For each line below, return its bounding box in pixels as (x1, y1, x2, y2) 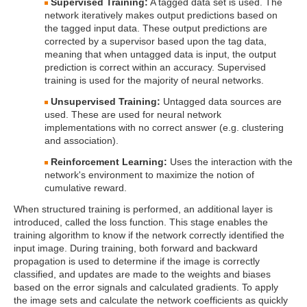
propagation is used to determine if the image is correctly (14, 256, 260, 267)
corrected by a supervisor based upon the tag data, (45, 36, 267, 47)
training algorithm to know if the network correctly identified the (14, 230, 284, 241)
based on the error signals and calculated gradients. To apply (14, 282, 278, 293)
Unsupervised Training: (51, 96, 160, 107)
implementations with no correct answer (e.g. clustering (45, 122, 284, 133)
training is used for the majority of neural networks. (45, 75, 264, 86)
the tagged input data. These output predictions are (45, 23, 267, 34)
